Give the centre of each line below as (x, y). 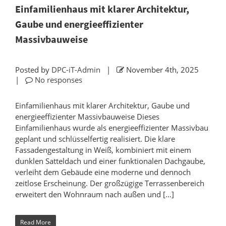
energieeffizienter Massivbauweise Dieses (87, 117)
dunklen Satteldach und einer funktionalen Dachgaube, (110, 161)
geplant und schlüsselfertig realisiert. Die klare (95, 139)
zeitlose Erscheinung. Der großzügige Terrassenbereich (110, 183)
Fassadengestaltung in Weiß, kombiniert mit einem (103, 150)
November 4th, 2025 (163, 70)
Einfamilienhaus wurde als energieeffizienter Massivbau (112, 128)
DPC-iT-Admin (76, 70)
